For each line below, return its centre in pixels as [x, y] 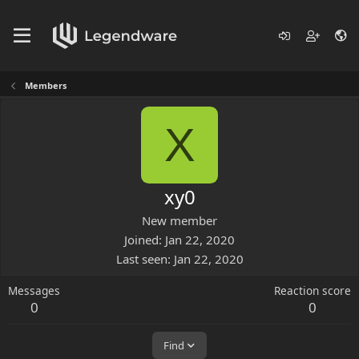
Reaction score [313, 290]
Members [45, 85]
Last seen [141, 259]
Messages [34, 290]
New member [179, 220]
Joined [141, 240]
